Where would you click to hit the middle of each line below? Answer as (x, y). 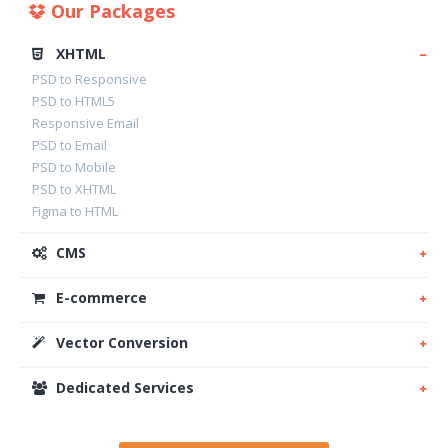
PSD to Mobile (74, 167)
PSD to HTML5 (73, 101)
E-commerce (99, 297)
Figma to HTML (75, 211)
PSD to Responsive (89, 79)
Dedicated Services (123, 387)
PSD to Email (69, 145)
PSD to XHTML (74, 189)
